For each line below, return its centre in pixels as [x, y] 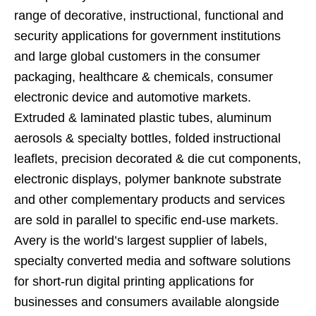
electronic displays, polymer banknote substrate [148, 179]
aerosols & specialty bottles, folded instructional [147, 138]
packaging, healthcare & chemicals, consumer [144, 77]
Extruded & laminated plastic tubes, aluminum [143, 117]
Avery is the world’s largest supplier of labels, [141, 240]
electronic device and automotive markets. [133, 97]
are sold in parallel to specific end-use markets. [146, 220]
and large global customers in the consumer [137, 56]
